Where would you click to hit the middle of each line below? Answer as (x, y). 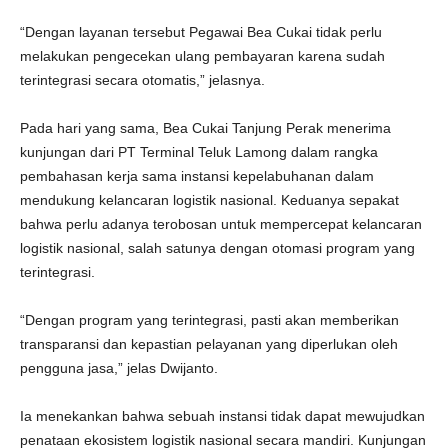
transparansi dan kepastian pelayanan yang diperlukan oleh (209, 344)
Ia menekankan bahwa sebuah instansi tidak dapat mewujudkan (222, 416)
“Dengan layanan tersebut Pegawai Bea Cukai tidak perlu (201, 32)
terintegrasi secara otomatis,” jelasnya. (142, 80)
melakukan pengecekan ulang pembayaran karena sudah (202, 56)
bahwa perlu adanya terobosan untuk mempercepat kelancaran (221, 224)
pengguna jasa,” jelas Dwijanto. (119, 368)
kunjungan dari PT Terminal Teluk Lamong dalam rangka (199, 152)
